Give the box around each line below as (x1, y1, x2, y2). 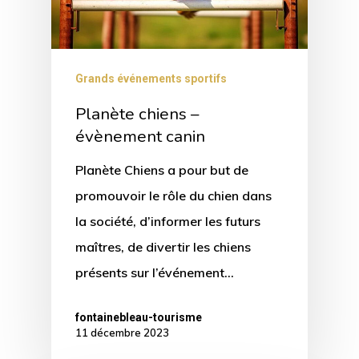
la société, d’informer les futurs (75, 212, 260, 229)
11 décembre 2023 (75, 325, 169, 339)
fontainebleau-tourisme (75, 310, 202, 324)
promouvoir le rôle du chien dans (75, 187, 272, 204)
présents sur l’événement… (75, 264, 234, 280)
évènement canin (75, 124, 205, 147)
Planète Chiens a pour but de (75, 161, 248, 178)
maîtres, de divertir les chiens (75, 238, 251, 255)
